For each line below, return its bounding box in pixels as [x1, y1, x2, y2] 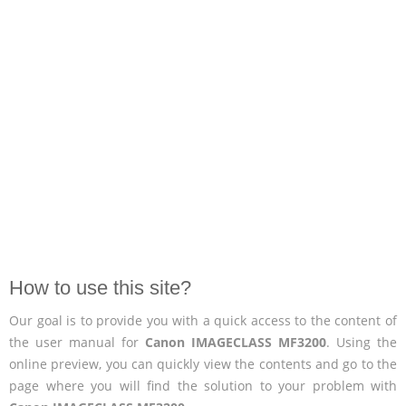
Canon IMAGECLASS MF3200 [145, 333, 326, 351]
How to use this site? [9, 275, 191, 299]
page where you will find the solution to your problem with [9, 376, 397, 394]
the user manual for [9, 333, 145, 351]
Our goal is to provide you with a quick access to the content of [9, 311, 397, 329]
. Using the [326, 333, 397, 351]
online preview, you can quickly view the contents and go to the [9, 354, 397, 372]
